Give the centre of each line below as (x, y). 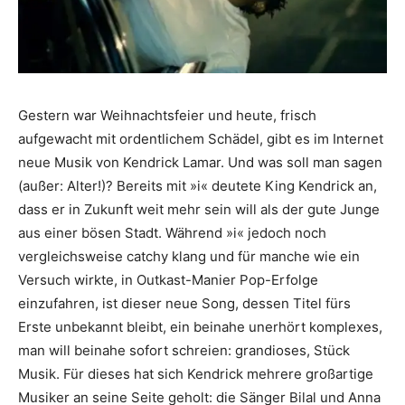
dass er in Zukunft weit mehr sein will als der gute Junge (199, 209)
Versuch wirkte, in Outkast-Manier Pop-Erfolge (168, 279)
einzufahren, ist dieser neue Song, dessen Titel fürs (184, 303)
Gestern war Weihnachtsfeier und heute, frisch (167, 115)
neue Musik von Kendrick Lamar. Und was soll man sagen (200, 162)
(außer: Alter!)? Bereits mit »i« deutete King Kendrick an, (198, 185)
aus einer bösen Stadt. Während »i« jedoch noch (172, 232)
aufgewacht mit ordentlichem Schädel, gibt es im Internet (201, 138)
